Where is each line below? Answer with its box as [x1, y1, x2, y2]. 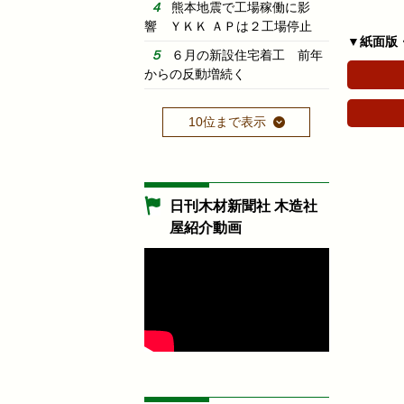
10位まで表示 [188, 114, 266, 129]
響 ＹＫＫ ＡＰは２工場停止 [144, 18, 312, 33]
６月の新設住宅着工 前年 [171, 47, 323, 62]
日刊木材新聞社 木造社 [170, 197, 318, 214]
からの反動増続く [144, 66, 245, 81]
